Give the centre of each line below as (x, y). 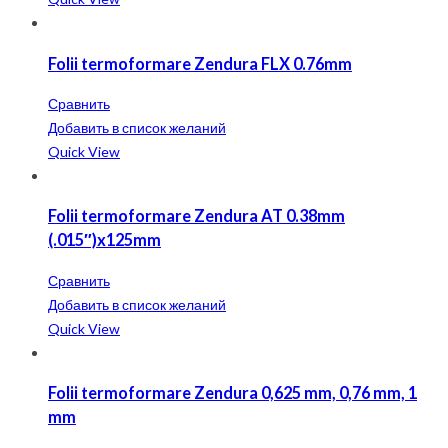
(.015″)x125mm (104, 240)
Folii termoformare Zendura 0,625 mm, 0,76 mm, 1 (232, 393)
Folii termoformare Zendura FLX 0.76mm (200, 63)
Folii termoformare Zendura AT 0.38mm (196, 216)
